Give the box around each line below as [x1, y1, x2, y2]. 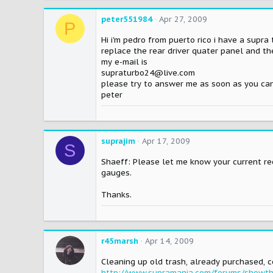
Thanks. [101, 190, 132, 200]
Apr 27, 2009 [159, 14, 207, 25]
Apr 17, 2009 [142, 136, 190, 147]
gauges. [101, 168, 132, 179]
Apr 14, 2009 [145, 236, 194, 247]
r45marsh [101, 236, 138, 247]
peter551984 [101, 14, 152, 25]
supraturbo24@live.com [101, 68, 195, 79]
